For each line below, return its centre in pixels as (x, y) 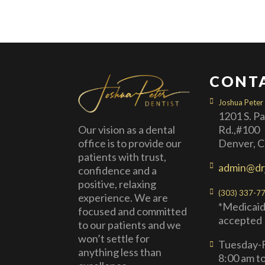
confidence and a (117, 171)
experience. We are (123, 198)
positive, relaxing (117, 184)
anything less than (120, 252)
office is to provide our (130, 143)
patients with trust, (122, 157)
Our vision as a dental (127, 130)
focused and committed (132, 211)
